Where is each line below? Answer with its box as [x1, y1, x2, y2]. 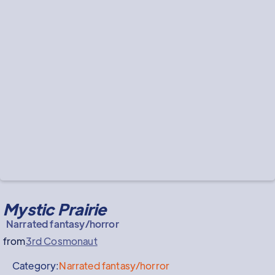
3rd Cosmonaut [25, 234, 98, 247]
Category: [12, 259, 60, 272]
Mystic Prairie [3, 199, 107, 219]
